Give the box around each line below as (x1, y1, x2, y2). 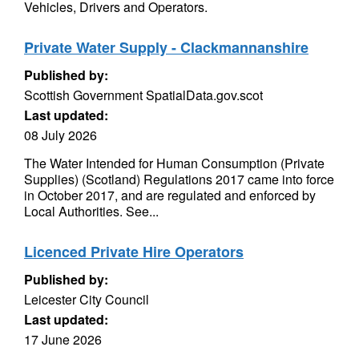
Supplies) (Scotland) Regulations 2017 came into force (24, 170, 334, 188)
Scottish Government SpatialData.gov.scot (24, 86, 263, 104)
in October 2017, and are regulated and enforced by (24, 186, 316, 204)
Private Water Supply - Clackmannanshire (24, 37, 309, 58)
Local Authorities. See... (24, 202, 159, 220)
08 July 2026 (24, 126, 97, 144)
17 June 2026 (24, 330, 102, 349)
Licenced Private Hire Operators (24, 241, 244, 262)
